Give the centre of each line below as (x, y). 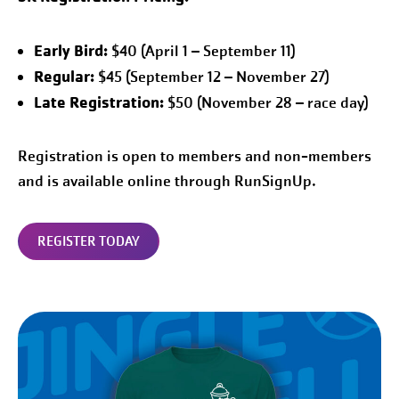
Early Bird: (71, 50)
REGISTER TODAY (89, 241)
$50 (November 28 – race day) (266, 102)
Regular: (64, 76)
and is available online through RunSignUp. (167, 181)
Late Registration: (99, 102)
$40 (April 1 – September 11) (202, 51)
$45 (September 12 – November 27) (212, 77)
